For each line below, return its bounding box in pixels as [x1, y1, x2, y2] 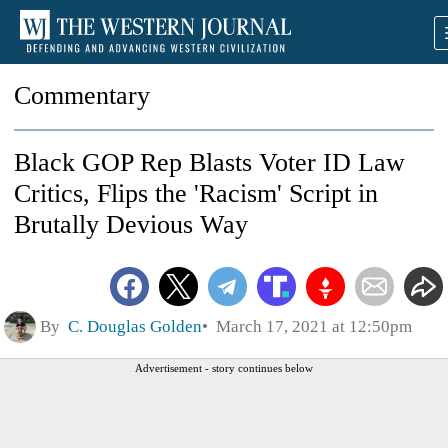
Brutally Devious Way [14, 210, 248, 239]
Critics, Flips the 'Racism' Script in [14, 179, 378, 208]
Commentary [14, 81, 150, 110]
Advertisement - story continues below [135, 361, 313, 374]
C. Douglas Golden [68, 316, 202, 336]
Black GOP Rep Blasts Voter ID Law [14, 148, 405, 177]
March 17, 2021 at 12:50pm [208, 316, 412, 336]
